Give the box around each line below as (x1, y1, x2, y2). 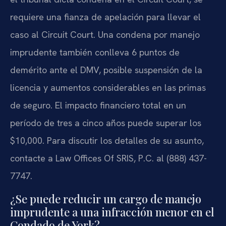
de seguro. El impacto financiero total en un (10, 99, 186, 111)
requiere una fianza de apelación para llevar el (10, 11, 201, 23)
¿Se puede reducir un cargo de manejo (10, 191, 201, 206)
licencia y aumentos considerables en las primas (10, 82, 206, 94)
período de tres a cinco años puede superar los (10, 117, 201, 129)
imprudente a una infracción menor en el (10, 204, 214, 219)
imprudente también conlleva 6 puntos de (10, 46, 180, 59)
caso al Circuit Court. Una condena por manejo (10, 29, 200, 41)
